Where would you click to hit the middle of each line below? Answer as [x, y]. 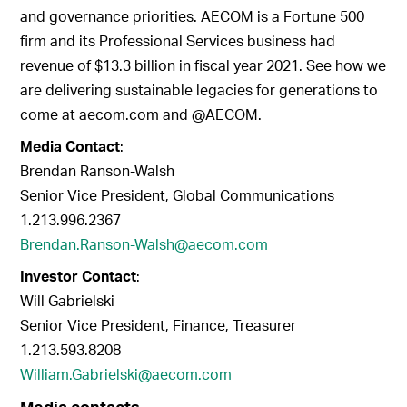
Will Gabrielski [68, 301]
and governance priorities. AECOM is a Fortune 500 [193, 16]
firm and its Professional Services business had [178, 41]
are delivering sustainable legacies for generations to [199, 90]
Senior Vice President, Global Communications [178, 195]
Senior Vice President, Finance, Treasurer [159, 325]
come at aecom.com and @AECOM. [141, 114]
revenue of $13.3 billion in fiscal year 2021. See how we [203, 65]
